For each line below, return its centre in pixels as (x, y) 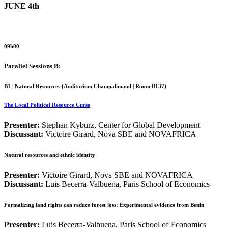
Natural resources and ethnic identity (50, 154)
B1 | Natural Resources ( (34, 86)
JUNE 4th (22, 6)
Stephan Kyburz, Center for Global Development (121, 125)
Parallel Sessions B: (32, 66)
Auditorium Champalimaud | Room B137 (114, 86)
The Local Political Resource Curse (47, 105)
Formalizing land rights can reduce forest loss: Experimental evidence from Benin (104, 204)
